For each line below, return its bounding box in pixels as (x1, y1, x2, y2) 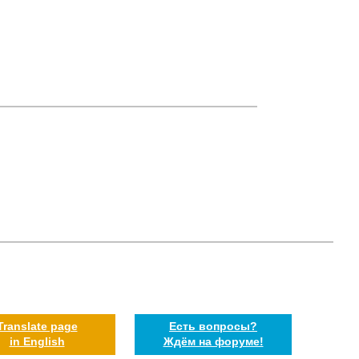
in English (9, 335, 65, 348)
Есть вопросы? (169, 320, 257, 333)
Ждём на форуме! (163, 335, 264, 348)
